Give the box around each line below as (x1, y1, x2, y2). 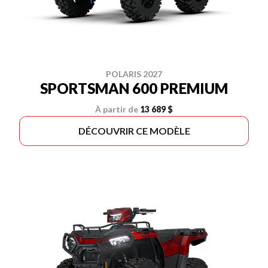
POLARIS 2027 (106, 69, 162, 79)
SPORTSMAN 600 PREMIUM (40, 80, 228, 97)
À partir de (95, 104, 138, 114)
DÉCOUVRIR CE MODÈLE (78, 125, 190, 136)
